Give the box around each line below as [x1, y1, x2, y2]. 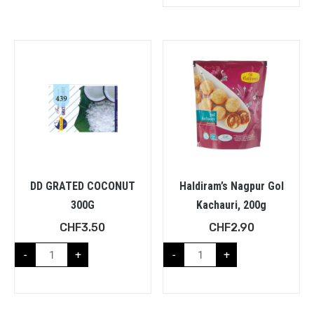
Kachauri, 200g [196, 198, 267, 212]
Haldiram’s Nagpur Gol [179, 179, 284, 193]
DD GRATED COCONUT [29, 179, 135, 193]
